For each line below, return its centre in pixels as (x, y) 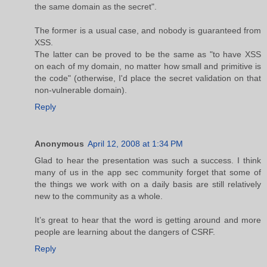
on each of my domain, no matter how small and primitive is (148, 66)
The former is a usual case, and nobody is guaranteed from (148, 30)
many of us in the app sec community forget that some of (148, 172)
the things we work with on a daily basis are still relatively (148, 184)
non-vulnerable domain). (81, 90)
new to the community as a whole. (99, 196)
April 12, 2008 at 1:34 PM (135, 143)
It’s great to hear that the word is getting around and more (148, 220)
